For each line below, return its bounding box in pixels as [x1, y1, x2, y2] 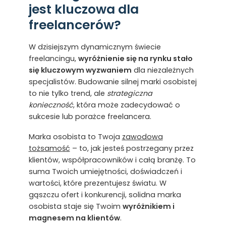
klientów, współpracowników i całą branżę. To [28, 155, 196, 165]
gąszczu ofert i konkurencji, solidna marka [28, 190, 181, 200]
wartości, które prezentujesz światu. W [28, 178, 166, 189]
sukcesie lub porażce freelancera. [28, 111, 151, 122]
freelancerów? [28, 16, 121, 34]
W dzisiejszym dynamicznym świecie [28, 41, 161, 52]
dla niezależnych [131, 65, 194, 75]
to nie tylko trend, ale [28, 88, 107, 98]
